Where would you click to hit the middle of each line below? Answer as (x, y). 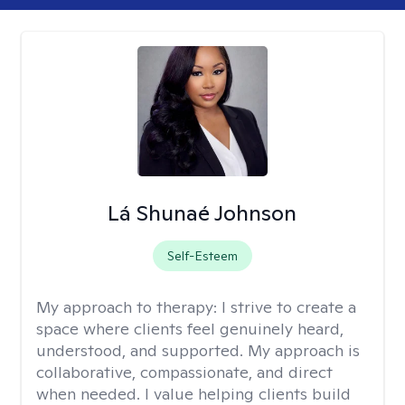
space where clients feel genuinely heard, (190, 329)
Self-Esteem (202, 256)
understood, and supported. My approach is (198, 350)
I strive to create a (289, 307)
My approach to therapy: (129, 307)
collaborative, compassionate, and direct (184, 372)
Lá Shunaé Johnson (202, 213)
